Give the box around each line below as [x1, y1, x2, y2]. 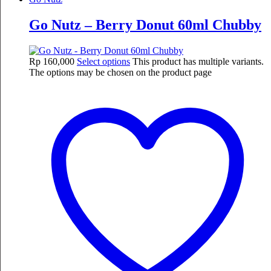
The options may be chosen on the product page [29, 67, 212, 77]
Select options [77, 56, 130, 67]
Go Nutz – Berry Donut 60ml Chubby [29, 16, 261, 33]
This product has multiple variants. [132, 56, 264, 67]
